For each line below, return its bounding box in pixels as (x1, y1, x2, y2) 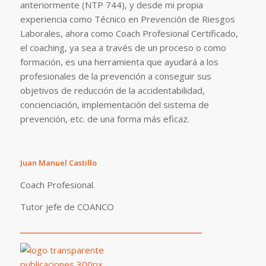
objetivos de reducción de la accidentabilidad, (20, 84, 205, 96)
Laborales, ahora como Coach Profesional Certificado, (20, 27, 238, 39)
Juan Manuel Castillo (20, 157, 97, 169)
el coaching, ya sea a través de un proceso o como (20, 41, 226, 53)
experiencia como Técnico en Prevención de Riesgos (20, 12, 235, 25)
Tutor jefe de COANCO (20, 200, 114, 213)
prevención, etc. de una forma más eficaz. (20, 112, 189, 125)
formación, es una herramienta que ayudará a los (20, 55, 218, 68)
